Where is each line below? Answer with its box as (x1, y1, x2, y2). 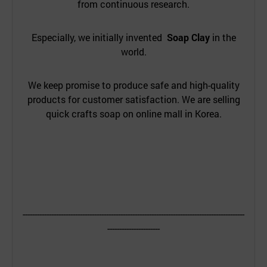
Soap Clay (166, 31, 210, 44)
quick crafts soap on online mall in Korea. (45, 107, 222, 120)
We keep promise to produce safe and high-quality (27, 79, 240, 92)
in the (209, 31, 236, 44)
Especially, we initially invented (31, 31, 167, 44)
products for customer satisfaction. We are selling (27, 93, 240, 106)
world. (120, 45, 147, 58)
